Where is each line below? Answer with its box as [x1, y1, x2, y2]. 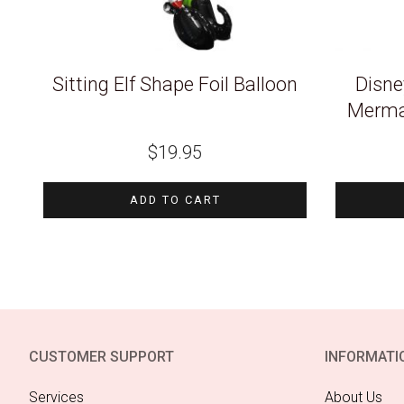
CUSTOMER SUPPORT [29, 347, 174, 365]
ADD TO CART [129, 192, 221, 207]
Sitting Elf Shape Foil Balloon [52, 73, 298, 96]
